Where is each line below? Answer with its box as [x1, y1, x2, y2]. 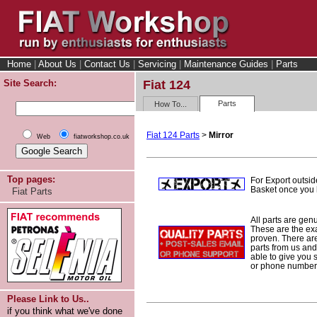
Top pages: [7, 174, 55, 185]
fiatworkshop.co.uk [74, 133, 129, 140]
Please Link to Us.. [7, 294, 89, 304]
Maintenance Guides [184, 59, 268, 69]
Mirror [209, 129, 234, 140]
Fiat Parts [12, 186, 52, 197]
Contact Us [84, 59, 130, 69]
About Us [38, 59, 76, 69]
